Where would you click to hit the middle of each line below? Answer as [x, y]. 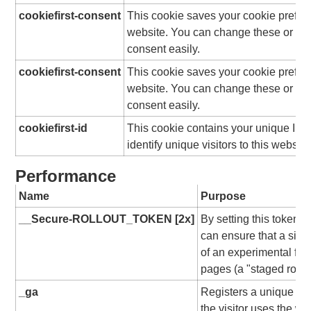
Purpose [224, 196]
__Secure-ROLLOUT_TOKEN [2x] [107, 219]
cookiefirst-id [53, 128]
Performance [66, 176]
